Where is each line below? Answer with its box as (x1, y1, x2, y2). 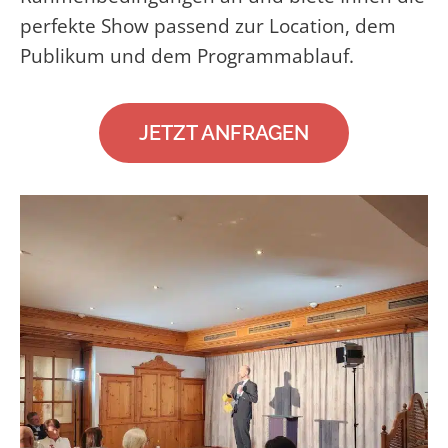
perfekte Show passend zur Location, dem (20, 12, 396, 39)
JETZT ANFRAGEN (139, 120, 309, 145)
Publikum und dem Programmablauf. (20, 42, 354, 69)
